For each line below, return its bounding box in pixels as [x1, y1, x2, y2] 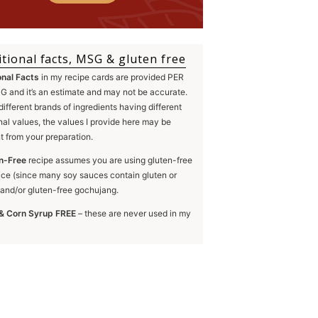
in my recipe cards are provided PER [39, 72, 184, 82]
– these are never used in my [76, 208, 191, 219]
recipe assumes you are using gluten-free [26, 155, 192, 165]
